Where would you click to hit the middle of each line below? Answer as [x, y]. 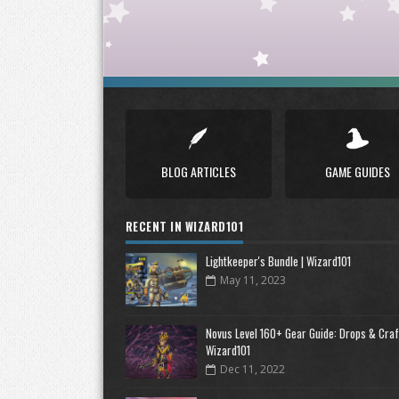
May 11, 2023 [252, 280]
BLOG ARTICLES [198, 171]
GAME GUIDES [358, 171]
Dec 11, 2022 [252, 369]
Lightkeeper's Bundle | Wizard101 [278, 261]
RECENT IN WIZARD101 [184, 226]
